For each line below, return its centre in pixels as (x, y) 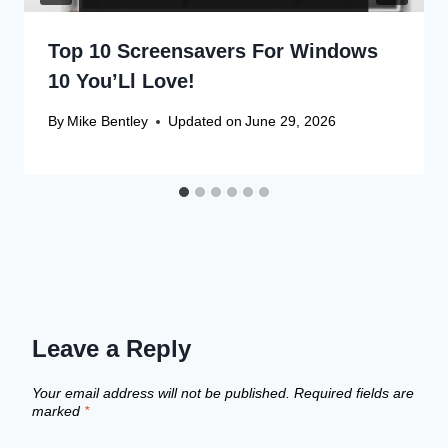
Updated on (205, 121)
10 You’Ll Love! (121, 80)
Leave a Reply (111, 349)
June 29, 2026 (291, 121)
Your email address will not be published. (161, 393)
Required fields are (354, 393)
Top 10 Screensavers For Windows (213, 50)
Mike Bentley (108, 121)
